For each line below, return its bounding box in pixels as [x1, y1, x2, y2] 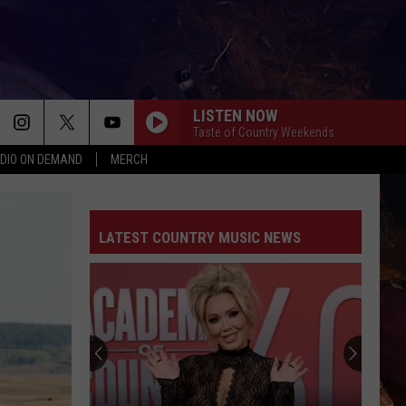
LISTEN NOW [193, 105, 277, 125]
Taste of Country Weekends [193, 124, 334, 140]
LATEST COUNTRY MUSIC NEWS [99, 228, 301, 246]
